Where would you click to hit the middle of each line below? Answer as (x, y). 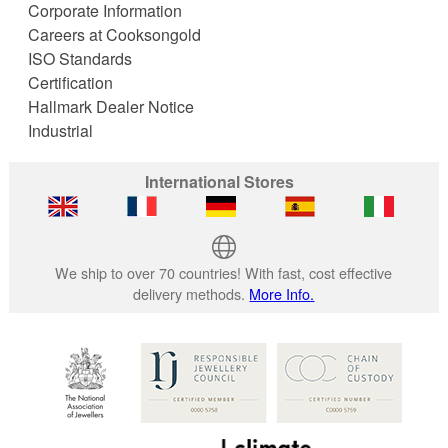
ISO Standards (79, 58)
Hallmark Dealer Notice (110, 106)
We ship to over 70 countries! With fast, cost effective (224, 273)
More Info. (282, 294)
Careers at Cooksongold (114, 34)
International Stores (220, 182)
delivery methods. (191, 294)
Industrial (60, 130)
